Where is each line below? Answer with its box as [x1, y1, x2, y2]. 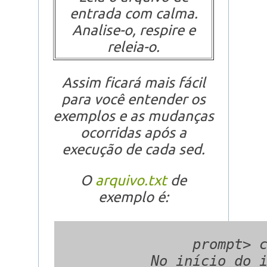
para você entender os [61, 91, 206, 108]
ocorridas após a [80, 125, 187, 141]
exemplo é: [98, 189, 169, 206]
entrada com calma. [69, 5, 198, 22]
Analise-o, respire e [72, 22, 195, 39]
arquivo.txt [95, 172, 167, 189]
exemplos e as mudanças [53, 108, 214, 125]
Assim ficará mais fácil [61, 74, 206, 91]
